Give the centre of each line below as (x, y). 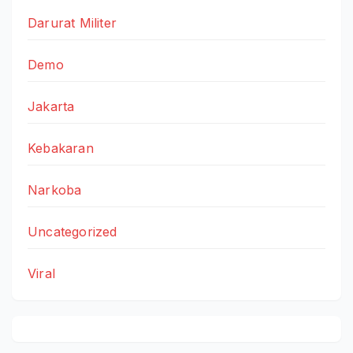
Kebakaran (61, 149)
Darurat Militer (72, 23)
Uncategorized (72, 232)
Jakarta (51, 107)
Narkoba (55, 190)
